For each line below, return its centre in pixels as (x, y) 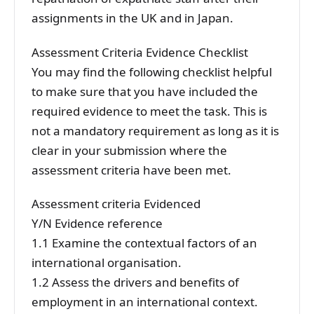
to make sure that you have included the (145, 91)
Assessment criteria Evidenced (116, 203)
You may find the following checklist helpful (152, 71)
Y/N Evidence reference (97, 223)
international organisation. (107, 262)
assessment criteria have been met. (131, 170)
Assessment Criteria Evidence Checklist (140, 52)
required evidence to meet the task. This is (149, 111)
